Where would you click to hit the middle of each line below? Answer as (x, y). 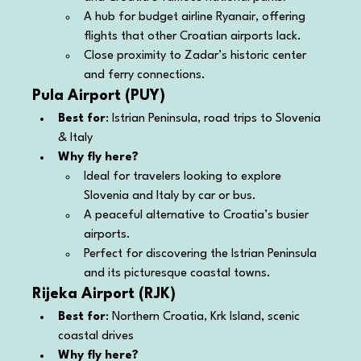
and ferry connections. (145, 75)
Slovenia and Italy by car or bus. (170, 196)
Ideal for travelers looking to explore (185, 176)
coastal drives (96, 336)
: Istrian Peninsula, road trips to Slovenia (215, 118)
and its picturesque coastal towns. (178, 273)
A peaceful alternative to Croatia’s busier (198, 215)
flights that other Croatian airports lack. (193, 36)
